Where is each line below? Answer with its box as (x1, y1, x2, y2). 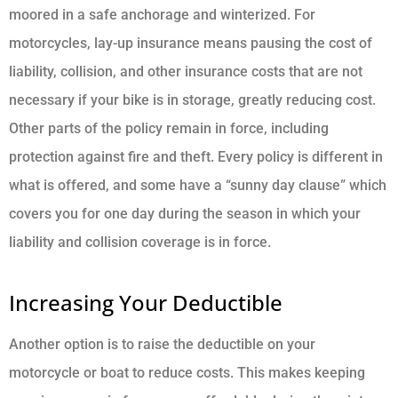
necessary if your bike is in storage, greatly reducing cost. (9, 92, 376, 109)
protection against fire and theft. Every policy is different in (9, 148, 383, 166)
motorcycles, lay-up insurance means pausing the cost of (9, 35, 372, 52)
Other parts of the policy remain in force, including (9, 120, 329, 138)
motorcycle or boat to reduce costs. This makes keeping (9, 364, 365, 382)
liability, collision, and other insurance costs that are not (9, 63, 362, 81)
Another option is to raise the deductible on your (9, 336, 315, 354)
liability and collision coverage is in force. (9, 234, 271, 251)
